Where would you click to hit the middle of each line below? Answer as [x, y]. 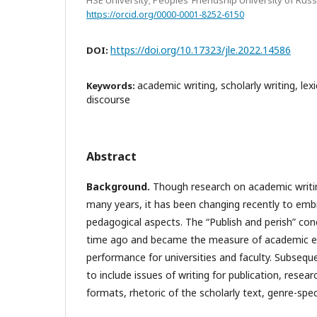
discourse [108, 99]
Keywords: [112, 85]
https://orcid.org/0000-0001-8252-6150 [165, 14]
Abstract [111, 156]
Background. [118, 186]
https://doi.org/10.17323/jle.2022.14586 [201, 50]
